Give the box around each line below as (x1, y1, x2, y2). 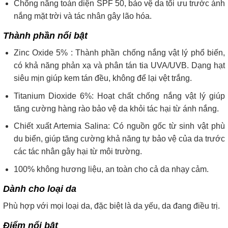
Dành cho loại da (3, 183, 76, 194)
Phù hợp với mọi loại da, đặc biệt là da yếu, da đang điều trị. (3, 201, 220, 210)
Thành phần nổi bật (3, 30, 88, 41)
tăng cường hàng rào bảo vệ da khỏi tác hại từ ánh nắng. (13, 104, 219, 113)
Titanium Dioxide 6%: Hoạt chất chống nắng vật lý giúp (13, 91, 225, 100)
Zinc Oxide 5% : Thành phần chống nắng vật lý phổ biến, (13, 48, 225, 57)
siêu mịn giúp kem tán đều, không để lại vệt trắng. (13, 73, 192, 82)
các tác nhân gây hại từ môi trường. (13, 147, 142, 156)
